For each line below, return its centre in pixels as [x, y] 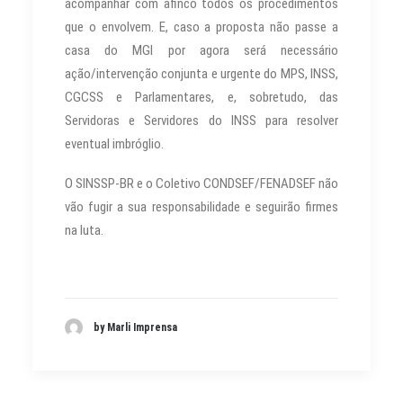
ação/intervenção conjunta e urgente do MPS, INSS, [201, 74]
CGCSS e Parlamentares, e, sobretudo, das [201, 97]
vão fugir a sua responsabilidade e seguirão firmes [201, 207]
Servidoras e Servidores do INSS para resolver [201, 121]
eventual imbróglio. [114, 144]
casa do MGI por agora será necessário [201, 50]
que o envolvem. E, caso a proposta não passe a [201, 27]
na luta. [84, 230]
